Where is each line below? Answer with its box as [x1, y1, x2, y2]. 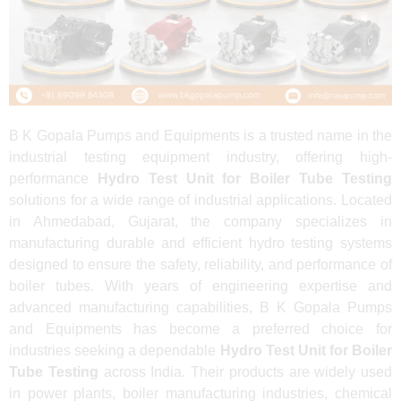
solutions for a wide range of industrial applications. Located [9, 192, 392, 208]
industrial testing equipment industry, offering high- [9, 149, 392, 165]
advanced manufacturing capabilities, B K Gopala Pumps [9, 299, 392, 315]
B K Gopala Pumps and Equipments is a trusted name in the [9, 127, 392, 143]
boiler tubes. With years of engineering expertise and [9, 277, 392, 294]
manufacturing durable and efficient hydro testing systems [9, 235, 392, 251]
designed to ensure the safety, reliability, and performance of [9, 256, 392, 272]
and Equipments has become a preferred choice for [9, 320, 392, 337]
